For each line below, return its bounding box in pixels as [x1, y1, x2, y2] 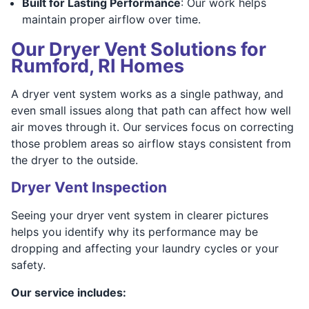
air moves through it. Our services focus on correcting [11, 119, 294, 134]
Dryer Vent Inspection [11, 178, 167, 196]
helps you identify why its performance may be [11, 224, 258, 239]
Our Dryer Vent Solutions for [11, 37, 266, 61]
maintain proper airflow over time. [22, 12, 201, 26]
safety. [11, 257, 46, 272]
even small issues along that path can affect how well [11, 103, 291, 117]
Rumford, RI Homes [11, 54, 184, 77]
